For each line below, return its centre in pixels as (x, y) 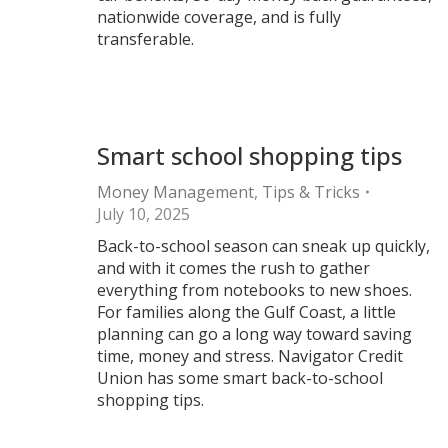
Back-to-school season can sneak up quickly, (263, 246)
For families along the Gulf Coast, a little (246, 312)
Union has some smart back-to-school (240, 378)
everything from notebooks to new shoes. (254, 290)
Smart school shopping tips (249, 155)
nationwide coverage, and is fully (219, 17)
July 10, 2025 (143, 214)
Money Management (175, 192)
